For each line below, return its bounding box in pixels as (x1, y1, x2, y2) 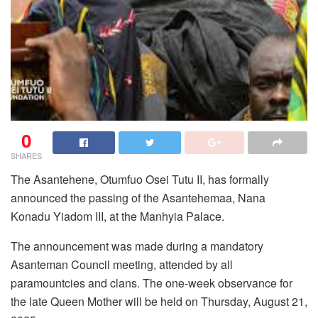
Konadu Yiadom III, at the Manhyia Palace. (11, 208, 224, 225)
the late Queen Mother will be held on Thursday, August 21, (11, 293, 307, 310)
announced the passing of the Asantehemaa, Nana (11, 190, 265, 207)
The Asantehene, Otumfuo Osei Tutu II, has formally (11, 171, 269, 188)
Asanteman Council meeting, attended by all (11, 256, 233, 273)
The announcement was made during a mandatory (11, 238, 263, 255)
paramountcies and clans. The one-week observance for (11, 275, 292, 292)
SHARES (11, 150, 42, 162)
